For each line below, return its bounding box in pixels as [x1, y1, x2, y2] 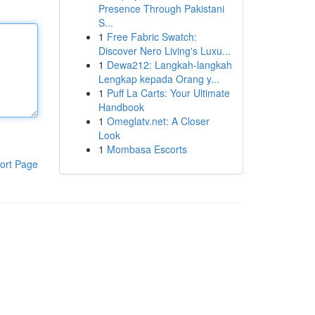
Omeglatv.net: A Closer [106, 114, 210, 128]
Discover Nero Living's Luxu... [98, 44, 231, 58]
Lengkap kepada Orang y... [98, 72, 219, 86]
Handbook [98, 100, 144, 114]
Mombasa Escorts [106, 142, 187, 156]
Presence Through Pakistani [98, 1, 224, 15]
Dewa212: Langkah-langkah [106, 58, 232, 72]
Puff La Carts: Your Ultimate [106, 86, 230, 100]
